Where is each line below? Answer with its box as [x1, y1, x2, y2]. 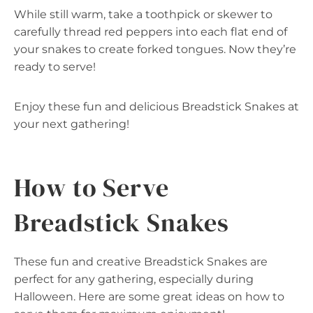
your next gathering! [14, 117, 129, 131]
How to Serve [14, 170, 169, 205]
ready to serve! [14, 59, 96, 73]
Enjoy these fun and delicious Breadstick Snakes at [14, 99, 299, 113]
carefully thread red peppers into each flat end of [14, 24, 287, 38]
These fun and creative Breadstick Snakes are [14, 254, 268, 268]
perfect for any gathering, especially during [14, 272, 254, 286]
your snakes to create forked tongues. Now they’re [14, 42, 296, 56]
